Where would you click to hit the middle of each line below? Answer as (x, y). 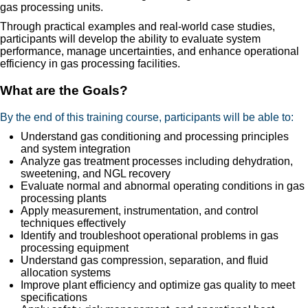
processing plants (64, 198)
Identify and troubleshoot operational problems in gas (150, 235)
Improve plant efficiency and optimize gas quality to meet (158, 285)
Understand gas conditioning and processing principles (155, 136)
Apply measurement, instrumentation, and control (140, 210)
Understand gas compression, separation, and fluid (144, 260)
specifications (54, 297)
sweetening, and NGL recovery (96, 173)
